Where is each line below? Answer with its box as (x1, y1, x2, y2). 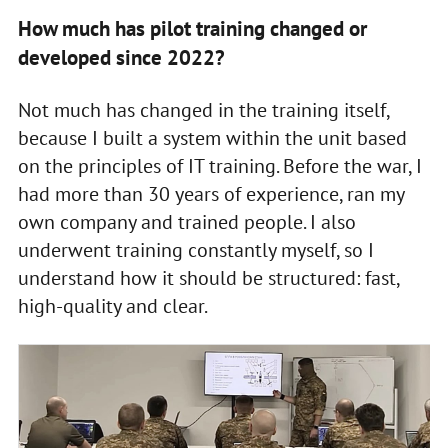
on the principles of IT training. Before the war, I (17, 152, 422, 179)
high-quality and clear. (17, 292, 208, 319)
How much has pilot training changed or (17, 14, 367, 42)
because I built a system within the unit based (17, 124, 407, 151)
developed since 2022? (17, 43, 225, 71)
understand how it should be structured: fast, (17, 264, 399, 291)
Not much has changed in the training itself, (17, 96, 389, 123)
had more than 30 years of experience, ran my (17, 180, 404, 207)
